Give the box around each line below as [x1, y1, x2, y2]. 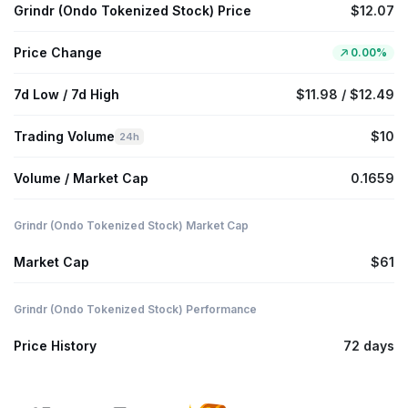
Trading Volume [14, 128, 115, 144]
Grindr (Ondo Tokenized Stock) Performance [14, 302, 257, 316]
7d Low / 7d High [14, 87, 119, 102]
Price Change [14, 45, 102, 60]
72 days [343, 338, 394, 353]
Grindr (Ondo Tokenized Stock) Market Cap [14, 219, 249, 232]
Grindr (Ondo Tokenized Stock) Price [14, 3, 251, 18]
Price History [14, 338, 97, 353]
